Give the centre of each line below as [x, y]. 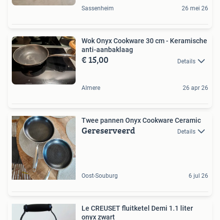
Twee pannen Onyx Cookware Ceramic [141, 120]
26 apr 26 [195, 88]
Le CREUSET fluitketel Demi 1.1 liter [102, 208]
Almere [91, 88]
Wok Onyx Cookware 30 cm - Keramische [144, 41]
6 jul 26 [198, 176]
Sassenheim [98, 9]
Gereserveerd [108, 130]
